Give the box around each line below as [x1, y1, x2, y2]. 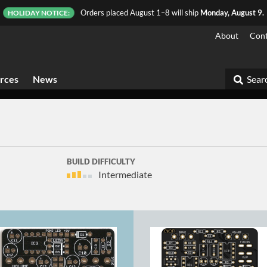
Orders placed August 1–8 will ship [80, 8, 200, 17]
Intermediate [98, 169, 153, 180]
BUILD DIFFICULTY [67, 157, 136, 166]
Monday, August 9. [200, 8, 264, 17]
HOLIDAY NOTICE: [8, 9, 70, 17]
